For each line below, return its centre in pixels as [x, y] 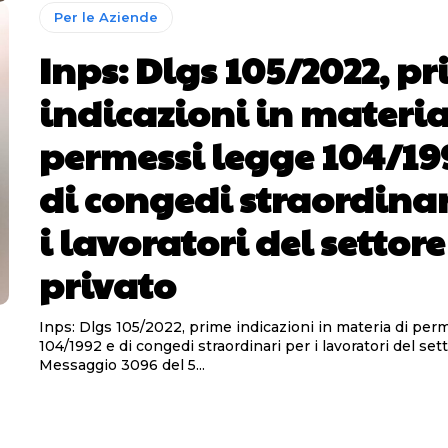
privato [107, 284]
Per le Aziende [105, 17]
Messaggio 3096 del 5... [121, 365]
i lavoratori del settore [241, 241]
